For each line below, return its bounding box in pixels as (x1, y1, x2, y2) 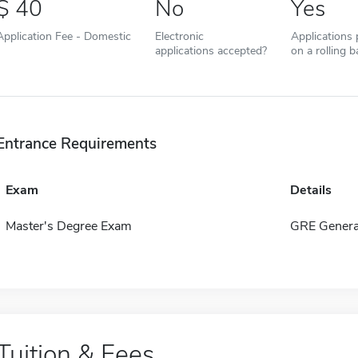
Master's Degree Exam (5, 217, 132, 236)
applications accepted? (154, 42, 267, 59)
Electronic (154, 28, 204, 45)
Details (289, 181, 332, 200)
